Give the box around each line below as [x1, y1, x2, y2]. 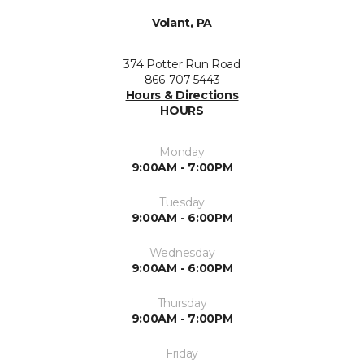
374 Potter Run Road [123, 56, 240, 71]
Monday [159, 144, 205, 159]
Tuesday [158, 194, 206, 210]
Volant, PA [151, 15, 213, 30]
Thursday [157, 295, 207, 310]
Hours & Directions [125, 87, 239, 102]
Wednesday [149, 245, 215, 260]
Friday [165, 345, 199, 361]
